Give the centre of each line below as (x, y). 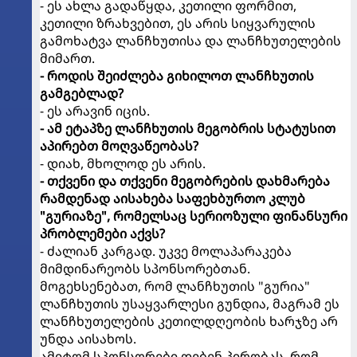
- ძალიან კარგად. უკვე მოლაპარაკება (166, 251)
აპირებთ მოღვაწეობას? (119, 145)
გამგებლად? (82, 93)
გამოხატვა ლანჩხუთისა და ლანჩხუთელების (190, 40)
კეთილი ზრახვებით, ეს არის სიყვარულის (178, 23)
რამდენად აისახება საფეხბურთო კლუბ (173, 198)
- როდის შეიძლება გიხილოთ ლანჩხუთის (177, 75)
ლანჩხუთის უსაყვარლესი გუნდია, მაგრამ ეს (190, 303)
